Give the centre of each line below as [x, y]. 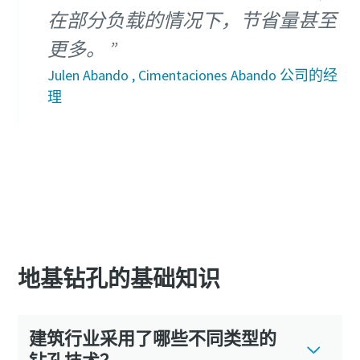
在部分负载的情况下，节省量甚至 [192, 21]
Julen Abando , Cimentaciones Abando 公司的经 [192, 76]
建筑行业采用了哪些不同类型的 [152, 338]
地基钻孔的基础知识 [119, 279]
